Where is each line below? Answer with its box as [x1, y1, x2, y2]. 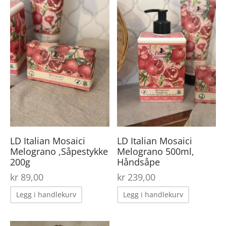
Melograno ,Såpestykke [10, 145, 108, 158]
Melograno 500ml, [117, 145, 194, 158]
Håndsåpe [117, 156, 160, 168]
